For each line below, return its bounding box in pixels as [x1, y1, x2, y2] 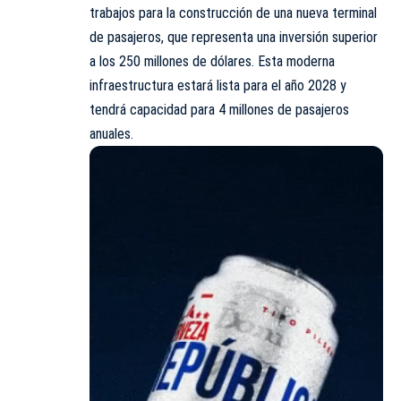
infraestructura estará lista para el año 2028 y [90, 76, 346, 94]
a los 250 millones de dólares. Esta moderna [90, 52, 335, 70]
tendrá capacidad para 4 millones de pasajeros [90, 100, 349, 118]
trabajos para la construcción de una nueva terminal [90, 4, 377, 21]
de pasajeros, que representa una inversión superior [90, 28, 378, 46]
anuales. [90, 124, 133, 142]
